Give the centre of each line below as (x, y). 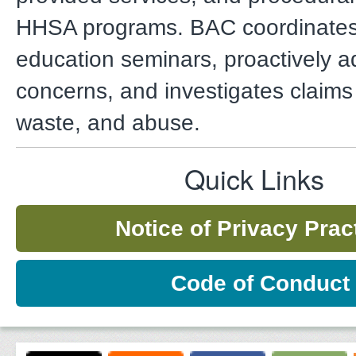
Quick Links (254, 178)
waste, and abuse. (108, 122)
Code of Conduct (260, 283)
